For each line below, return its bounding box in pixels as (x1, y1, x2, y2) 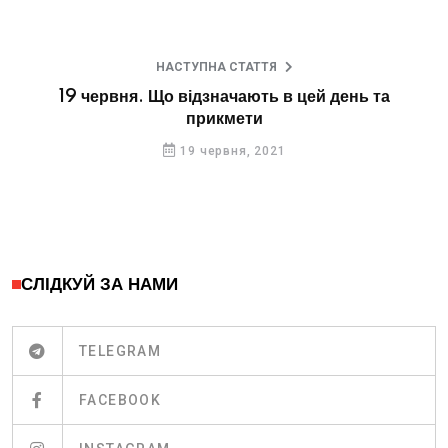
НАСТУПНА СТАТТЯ (155, 60, 277, 74)
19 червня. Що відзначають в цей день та (58, 88, 390, 106)
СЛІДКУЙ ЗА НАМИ (21, 275, 178, 294)
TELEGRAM (79, 342, 162, 359)
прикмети (185, 110, 263, 128)
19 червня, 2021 (180, 144, 286, 158)
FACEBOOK (79, 391, 162, 408)
